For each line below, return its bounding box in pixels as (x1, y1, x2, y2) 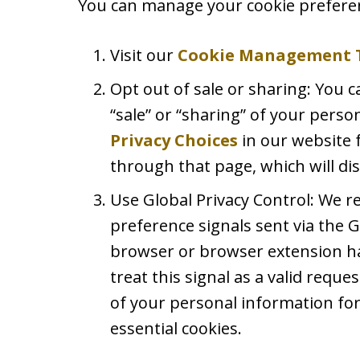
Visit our (110, 44, 178, 66)
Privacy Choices (110, 129, 238, 151)
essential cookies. (110, 317, 242, 339)
